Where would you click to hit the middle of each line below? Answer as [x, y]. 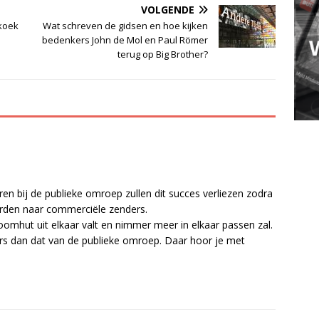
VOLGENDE [168, 9]
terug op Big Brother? [163, 54]
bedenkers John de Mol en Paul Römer [125, 40]
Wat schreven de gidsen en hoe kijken [126, 25]
